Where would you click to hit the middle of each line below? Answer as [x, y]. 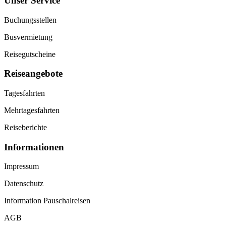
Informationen [34, 147]
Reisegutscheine [30, 54]
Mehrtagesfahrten [32, 110]
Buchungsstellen [30, 20]
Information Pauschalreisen [47, 201]
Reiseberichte [25, 128]
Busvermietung [28, 37]
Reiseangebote [33, 74]
